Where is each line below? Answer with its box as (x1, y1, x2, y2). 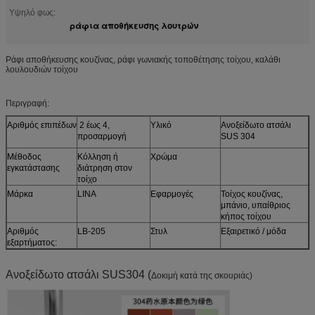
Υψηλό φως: (9, 8, 56, 18)
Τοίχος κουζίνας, (221, 189, 283, 199)
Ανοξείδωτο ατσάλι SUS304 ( (6, 269, 151, 281)
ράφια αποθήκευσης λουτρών (70, 19, 198, 32)
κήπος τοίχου (221, 212, 271, 221)
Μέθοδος (7, 152, 41, 162)
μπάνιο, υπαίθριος (221, 200, 290, 210)
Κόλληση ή (77, 152, 118, 162)
